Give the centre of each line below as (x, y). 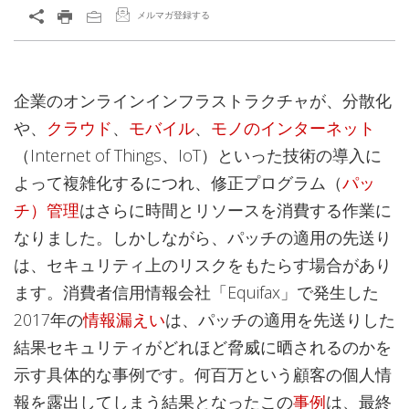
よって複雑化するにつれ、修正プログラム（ (178, 183)
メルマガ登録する (173, 15)
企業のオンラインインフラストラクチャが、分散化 (203, 100)
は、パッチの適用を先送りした (280, 320)
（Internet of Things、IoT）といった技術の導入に (198, 155)
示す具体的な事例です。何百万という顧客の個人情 (203, 374)
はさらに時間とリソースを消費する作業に (236, 210)
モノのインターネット (293, 128)
